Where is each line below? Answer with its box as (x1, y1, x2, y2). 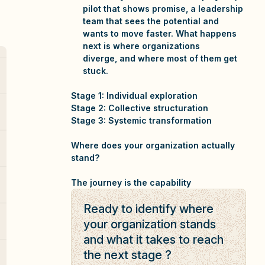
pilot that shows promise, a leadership (83, 4, 243, 14)
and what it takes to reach (83, 232, 224, 247)
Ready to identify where (83, 202, 214, 216)
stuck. (83, 66, 108, 76)
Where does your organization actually (71, 140, 235, 150)
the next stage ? (83, 248, 172, 262)
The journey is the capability (71, 177, 191, 188)
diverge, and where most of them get (83, 53, 237, 63)
